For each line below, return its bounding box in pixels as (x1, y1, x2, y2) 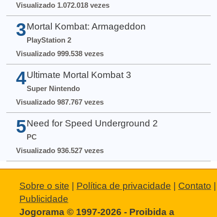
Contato (178, 180, 211, 191)
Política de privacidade (77, 180, 171, 191)
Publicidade (19, 193, 68, 204)
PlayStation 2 (26, 36, 71, 45)
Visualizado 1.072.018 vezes (15, 1, 109, 10)
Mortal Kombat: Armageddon (26, 21, 146, 32)
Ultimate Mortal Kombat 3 (26, 70, 131, 80)
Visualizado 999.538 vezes (15, 49, 104, 58)
